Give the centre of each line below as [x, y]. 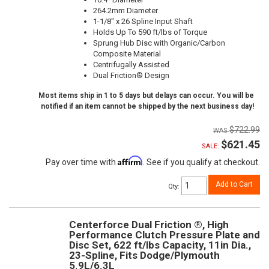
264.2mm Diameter [125, 11]
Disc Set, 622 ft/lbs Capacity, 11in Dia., [160, 245]
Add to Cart [234, 185]
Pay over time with [82, 162]
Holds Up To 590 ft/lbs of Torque [150, 32]
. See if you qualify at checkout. [201, 162]
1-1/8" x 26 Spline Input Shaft [143, 22]
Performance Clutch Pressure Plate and [165, 234]
